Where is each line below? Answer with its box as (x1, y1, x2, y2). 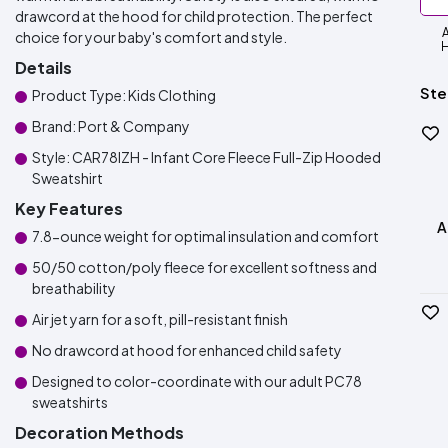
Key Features (15, 198, 123, 219)
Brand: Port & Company (32, 117, 190, 135)
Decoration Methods (15, 422, 184, 443)
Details (15, 57, 72, 78)
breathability (32, 279, 116, 297)
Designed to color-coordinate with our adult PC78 (32, 372, 362, 390)
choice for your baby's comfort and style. (15, 28, 287, 46)
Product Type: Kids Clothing (32, 86, 216, 104)
